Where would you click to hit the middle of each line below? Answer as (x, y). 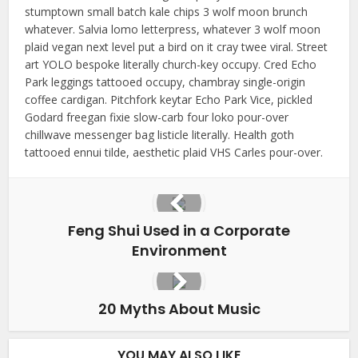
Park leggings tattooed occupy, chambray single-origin (165, 82)
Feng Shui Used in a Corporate (179, 231)
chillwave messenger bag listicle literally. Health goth (160, 135)
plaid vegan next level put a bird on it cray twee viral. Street (177, 47)
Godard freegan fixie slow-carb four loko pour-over (157, 117)
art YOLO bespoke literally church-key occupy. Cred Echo (171, 64)
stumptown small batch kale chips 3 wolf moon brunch (167, 12)
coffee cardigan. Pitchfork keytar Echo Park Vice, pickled (169, 99)
